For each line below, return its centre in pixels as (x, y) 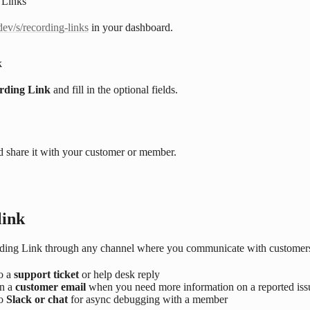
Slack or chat (37, 300)
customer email (51, 287)
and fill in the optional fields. (114, 90)
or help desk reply (119, 275)
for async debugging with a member (148, 300)
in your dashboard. (131, 28)
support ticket (46, 275)
